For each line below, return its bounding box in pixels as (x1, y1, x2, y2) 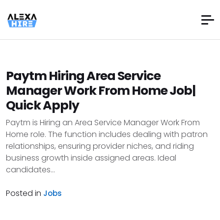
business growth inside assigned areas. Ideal (6, 152, 176, 164)
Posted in (6, 188, 43, 199)
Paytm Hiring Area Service (6, 67, 161, 84)
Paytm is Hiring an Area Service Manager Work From (6, 117, 200, 128)
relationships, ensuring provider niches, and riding (6, 140, 194, 152)
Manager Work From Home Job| (6, 82, 195, 99)
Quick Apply (6, 97, 79, 114)
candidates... (6, 164, 55, 175)
